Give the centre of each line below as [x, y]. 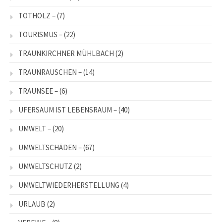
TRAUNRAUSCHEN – [50, 72]
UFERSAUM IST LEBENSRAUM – [68, 110]
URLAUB [32, 204]
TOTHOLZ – [37, 16]
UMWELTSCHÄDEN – [50, 148]
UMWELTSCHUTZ [45, 166]
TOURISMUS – [40, 35]
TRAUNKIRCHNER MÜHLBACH [66, 54]
